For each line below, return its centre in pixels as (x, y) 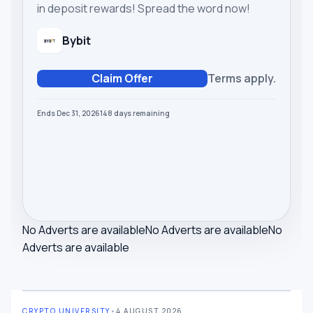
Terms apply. (242, 78)
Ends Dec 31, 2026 (68, 113)
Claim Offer (122, 78)
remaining (151, 113)
